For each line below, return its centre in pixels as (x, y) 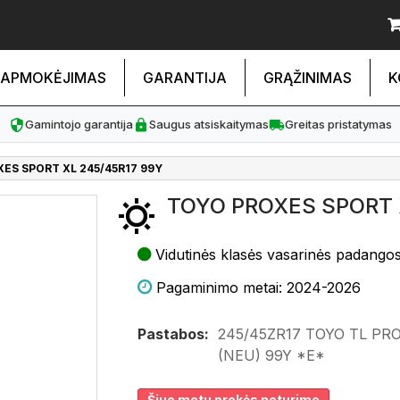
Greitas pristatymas (338, 124)
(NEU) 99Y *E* (271, 355)
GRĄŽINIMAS (308, 78)
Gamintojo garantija (79, 124)
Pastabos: (173, 334)
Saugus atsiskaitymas (208, 124)
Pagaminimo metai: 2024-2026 (258, 287)
